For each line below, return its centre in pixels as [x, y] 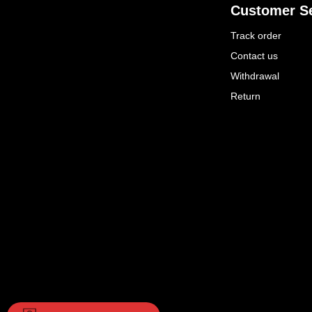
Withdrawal [255, 76]
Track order [256, 35]
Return [245, 96]
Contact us [254, 55]
